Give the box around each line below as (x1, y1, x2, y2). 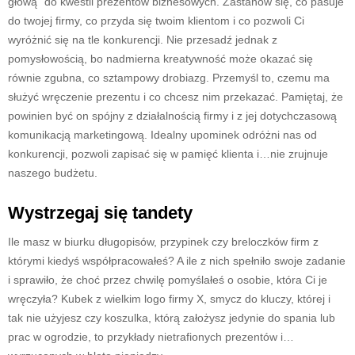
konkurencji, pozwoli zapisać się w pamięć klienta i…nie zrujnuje (8, 147, 328, 160)
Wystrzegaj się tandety (8, 202, 193, 223)
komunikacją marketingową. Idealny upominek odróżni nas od (8, 128, 317, 141)
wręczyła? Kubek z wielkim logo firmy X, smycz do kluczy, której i (8, 292, 330, 305)
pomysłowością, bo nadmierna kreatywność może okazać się (8, 52, 313, 65)
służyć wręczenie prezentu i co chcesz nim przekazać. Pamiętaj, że (8, 90, 343, 103)
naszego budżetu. (8, 166, 97, 179)
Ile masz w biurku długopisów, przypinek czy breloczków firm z (8, 235, 319, 248)
